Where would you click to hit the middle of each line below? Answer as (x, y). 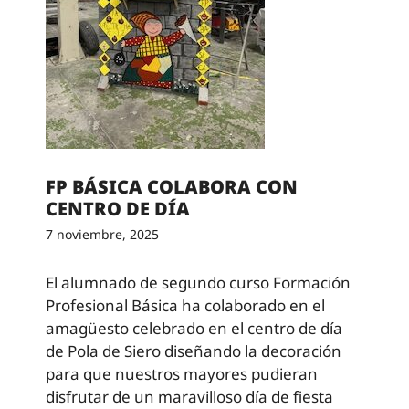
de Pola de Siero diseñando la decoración (194, 351)
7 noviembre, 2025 (102, 234)
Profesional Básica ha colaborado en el (185, 305)
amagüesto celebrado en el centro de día (194, 328)
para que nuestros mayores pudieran (182, 373)
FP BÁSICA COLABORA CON (172, 186)
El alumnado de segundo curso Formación (198, 282)
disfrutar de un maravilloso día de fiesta (189, 396)
